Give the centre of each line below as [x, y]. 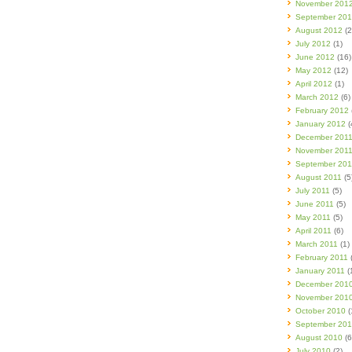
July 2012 [313, 44]
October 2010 [321, 311]
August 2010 [319, 337]
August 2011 [319, 177]
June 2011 [315, 204]
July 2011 [313, 191]
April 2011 [313, 231]
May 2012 [313, 70]
